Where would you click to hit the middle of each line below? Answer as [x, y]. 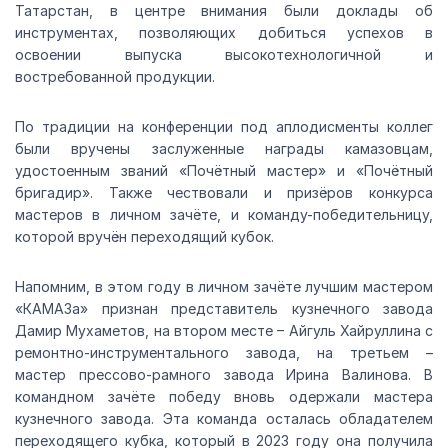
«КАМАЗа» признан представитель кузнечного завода [224, 308]
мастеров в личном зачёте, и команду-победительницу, [224, 214]
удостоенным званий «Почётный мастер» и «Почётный [224, 170]
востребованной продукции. [115, 76]
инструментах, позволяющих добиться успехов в [224, 32]
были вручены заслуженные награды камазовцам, [224, 148]
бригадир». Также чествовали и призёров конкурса [224, 192]
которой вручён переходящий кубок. [144, 236]
